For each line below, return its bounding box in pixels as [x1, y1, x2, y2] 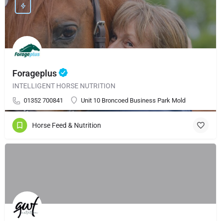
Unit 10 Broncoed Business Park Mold [81, 97, 185, 104]
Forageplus [12, 68, 59, 78]
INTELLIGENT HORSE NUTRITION [12, 82, 115, 90]
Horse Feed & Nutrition [32, 121, 101, 129]
